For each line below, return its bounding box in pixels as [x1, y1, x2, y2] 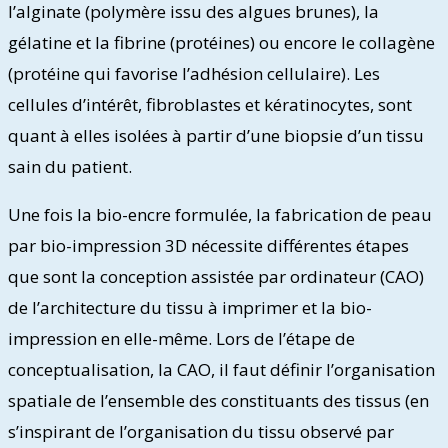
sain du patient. [8, 154, 132, 178]
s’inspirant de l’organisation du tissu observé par [8, 419, 394, 443]
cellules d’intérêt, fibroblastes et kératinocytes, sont [8, 92, 412, 116]
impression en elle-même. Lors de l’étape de [8, 326, 355, 350]
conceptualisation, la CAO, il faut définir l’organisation [8, 357, 435, 381]
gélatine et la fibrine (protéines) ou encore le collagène [8, 30, 435, 54]
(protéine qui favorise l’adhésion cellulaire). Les [8, 61, 380, 85]
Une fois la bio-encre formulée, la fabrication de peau [8, 202, 432, 226]
